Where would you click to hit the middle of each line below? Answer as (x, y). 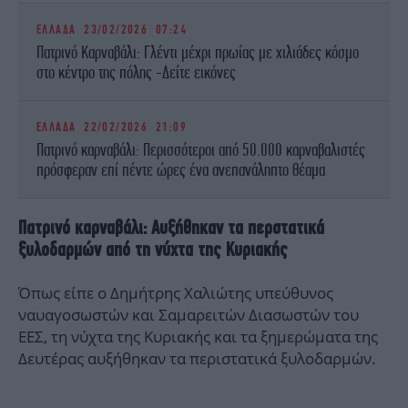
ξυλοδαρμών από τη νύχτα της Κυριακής (153, 250)
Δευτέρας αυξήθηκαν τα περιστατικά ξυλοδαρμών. (197, 359)
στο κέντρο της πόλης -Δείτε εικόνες (136, 72)
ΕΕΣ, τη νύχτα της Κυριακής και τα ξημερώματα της (198, 337)
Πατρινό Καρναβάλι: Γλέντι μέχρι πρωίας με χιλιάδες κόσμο (198, 52)
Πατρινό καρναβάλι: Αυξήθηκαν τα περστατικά (171, 228)
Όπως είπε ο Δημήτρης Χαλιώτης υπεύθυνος (176, 293)
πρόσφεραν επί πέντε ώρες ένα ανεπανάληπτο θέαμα (181, 170)
